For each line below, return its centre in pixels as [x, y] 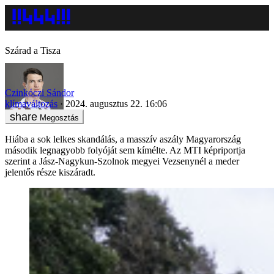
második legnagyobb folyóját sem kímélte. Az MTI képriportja [125, 150]
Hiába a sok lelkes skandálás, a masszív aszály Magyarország [123, 139]
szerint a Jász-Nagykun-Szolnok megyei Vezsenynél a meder [122, 161]
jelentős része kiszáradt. [50, 172]
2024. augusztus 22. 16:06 [116, 103]
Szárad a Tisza [33, 50]
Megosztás [59, 117]
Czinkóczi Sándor [39, 92]
